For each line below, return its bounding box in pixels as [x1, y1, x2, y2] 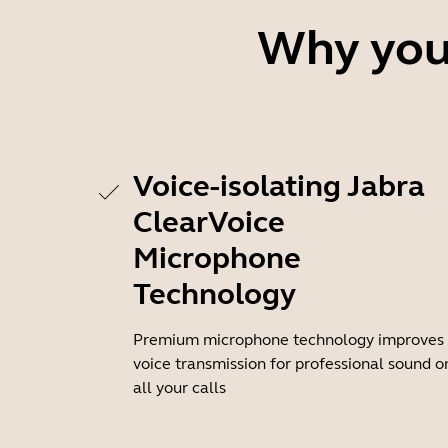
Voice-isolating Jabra [133, 168, 425, 204]
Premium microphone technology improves [133, 330, 444, 349]
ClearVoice [133, 204, 285, 240]
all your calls [133, 378, 226, 397]
